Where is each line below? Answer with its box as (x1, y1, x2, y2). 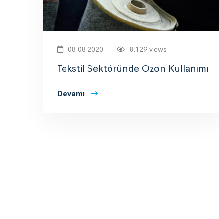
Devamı (57, 88, 85, 98)
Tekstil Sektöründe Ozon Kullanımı (57, 62, 209, 75)
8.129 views (130, 44, 166, 54)
